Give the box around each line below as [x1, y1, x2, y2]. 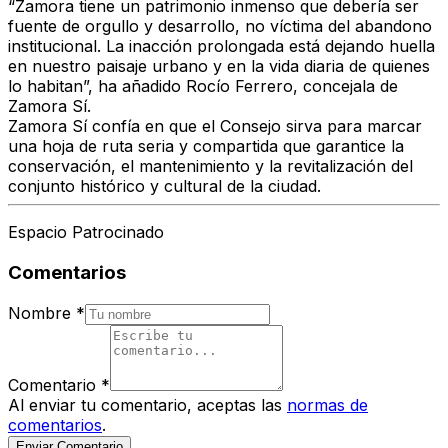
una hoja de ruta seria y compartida [8, 136, 278, 157]
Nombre [8, 302, 71, 323]
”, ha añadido [83, 76, 186, 97]
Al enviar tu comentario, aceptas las [8, 394, 282, 415]
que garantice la [278, 136, 404, 157]
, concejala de [293, 76, 398, 97]
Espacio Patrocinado [8, 222, 164, 243]
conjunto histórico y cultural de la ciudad [8, 176, 317, 197]
